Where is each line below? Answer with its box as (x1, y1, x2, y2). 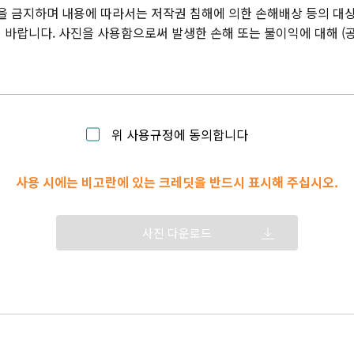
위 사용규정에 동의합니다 (111, 125, 248, 144)
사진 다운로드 (142, 224, 212, 241)
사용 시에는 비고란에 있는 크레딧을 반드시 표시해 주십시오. (16, 172, 338, 191)
